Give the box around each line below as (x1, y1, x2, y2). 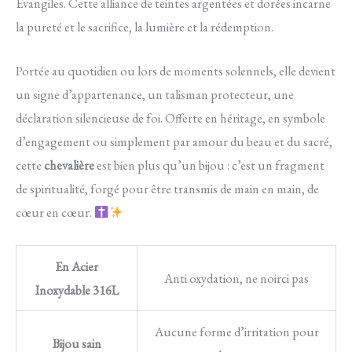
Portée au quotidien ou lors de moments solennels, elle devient (16, 62, 335, 80)
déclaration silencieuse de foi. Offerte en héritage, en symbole (16, 109, 325, 127)
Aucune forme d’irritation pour (154, 322, 319, 340)
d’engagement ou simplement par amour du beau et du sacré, (16, 133, 332, 151)
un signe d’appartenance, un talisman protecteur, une (16, 86, 294, 104)
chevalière (44, 156, 94, 174)
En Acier (55, 257, 98, 275)
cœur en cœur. (16, 203, 94, 222)
